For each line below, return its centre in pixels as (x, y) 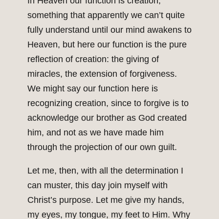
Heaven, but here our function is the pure (107, 45)
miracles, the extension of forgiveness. (102, 74)
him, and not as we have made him (96, 133)
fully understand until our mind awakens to (109, 30)
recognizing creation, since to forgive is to (108, 103)
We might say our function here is (93, 89)
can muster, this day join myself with (98, 186)
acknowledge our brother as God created (107, 118)
